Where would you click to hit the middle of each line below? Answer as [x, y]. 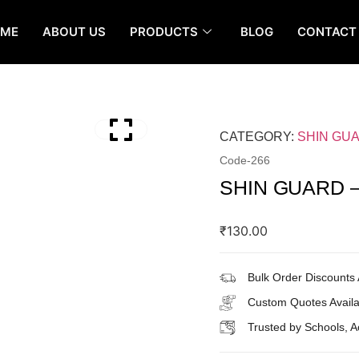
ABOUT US [75, 32]
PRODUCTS [164, 32]
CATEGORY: [258, 137]
